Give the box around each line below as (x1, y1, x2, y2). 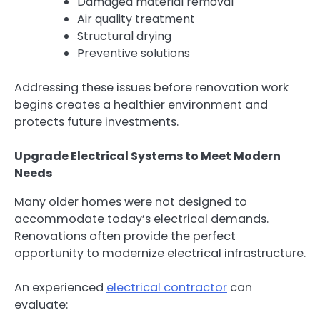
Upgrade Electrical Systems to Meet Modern (14, 148, 281, 165)
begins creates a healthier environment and (14, 96, 268, 113)
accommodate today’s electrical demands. (14, 211, 269, 228)
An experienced (14, 279, 106, 296)
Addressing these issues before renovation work (14, 79, 289, 96)
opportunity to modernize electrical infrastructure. (14, 245, 306, 262)
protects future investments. (14, 113, 179, 130)
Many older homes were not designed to (14, 194, 247, 211)
